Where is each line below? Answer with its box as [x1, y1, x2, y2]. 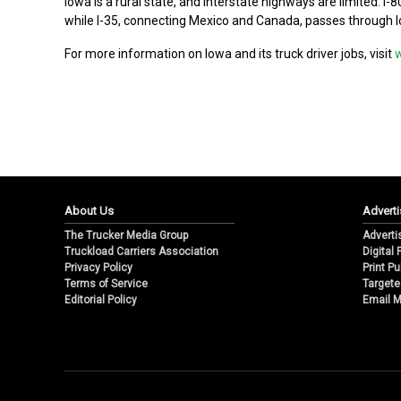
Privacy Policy [64, 261, 132, 275]
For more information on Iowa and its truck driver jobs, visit [64, 46, 395, 61]
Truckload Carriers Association [64, 245, 218, 259]
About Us [64, 204, 114, 218]
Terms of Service [64, 277, 148, 291]
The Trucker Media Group [64, 229, 188, 243]
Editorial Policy [64, 294, 137, 307]
